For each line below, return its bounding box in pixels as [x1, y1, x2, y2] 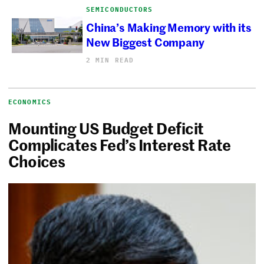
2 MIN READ [86, 55, 134, 64]
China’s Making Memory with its [86, 19, 252, 35]
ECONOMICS [8, 97, 51, 106]
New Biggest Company [86, 34, 204, 50]
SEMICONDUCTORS [86, 5, 153, 14]
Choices [8, 150, 65, 171]
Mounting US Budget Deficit [8, 117, 204, 138]
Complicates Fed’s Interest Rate [8, 133, 231, 155]
